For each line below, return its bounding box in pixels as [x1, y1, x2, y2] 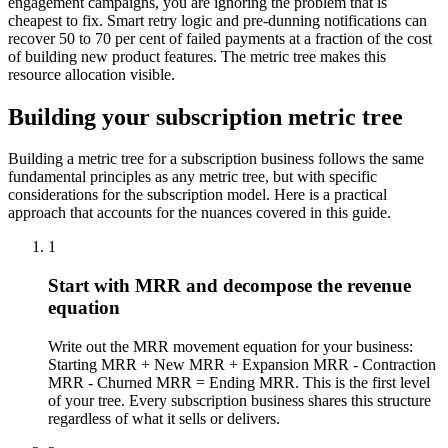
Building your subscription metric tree [8, 103, 403, 130]
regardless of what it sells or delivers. [48, 409, 280, 427]
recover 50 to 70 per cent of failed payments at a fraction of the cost [8, 29, 432, 47]
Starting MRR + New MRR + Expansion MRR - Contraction [48, 355, 436, 373]
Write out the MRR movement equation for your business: [48, 337, 413, 355]
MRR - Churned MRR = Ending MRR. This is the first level [48, 373, 430, 391]
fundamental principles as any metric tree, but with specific [8, 168, 377, 186]
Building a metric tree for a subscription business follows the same [8, 150, 424, 168]
